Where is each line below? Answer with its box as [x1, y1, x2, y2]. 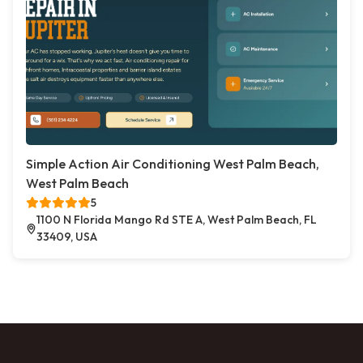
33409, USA [36, 229, 98, 244]
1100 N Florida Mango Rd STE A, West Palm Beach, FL [36, 212, 318, 227]
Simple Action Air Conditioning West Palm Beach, [26, 156, 319, 172]
